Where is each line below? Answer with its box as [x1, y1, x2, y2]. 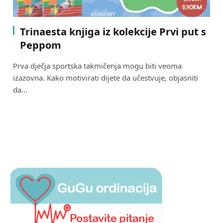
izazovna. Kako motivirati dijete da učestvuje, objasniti [13, 72, 198, 83]
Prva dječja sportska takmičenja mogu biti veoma [13, 60, 182, 71]
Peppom [20, 38, 61, 52]
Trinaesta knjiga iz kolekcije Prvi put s [20, 24, 206, 38]
